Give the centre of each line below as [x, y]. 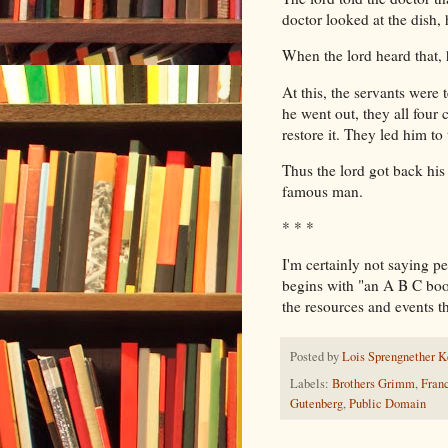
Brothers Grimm [373, 384]
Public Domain [387, 404]
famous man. [322, 191]
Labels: [311, 384]
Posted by [316, 356]
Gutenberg [316, 404]
